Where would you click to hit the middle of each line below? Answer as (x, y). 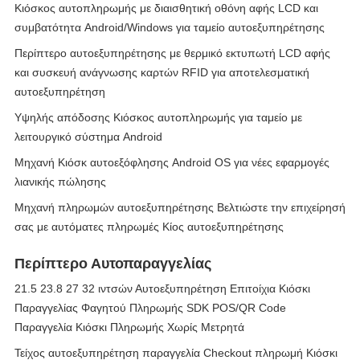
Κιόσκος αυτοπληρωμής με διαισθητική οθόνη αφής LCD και (166, 8)
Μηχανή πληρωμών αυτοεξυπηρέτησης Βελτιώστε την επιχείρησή (180, 207)
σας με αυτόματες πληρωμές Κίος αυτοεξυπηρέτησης (149, 227)
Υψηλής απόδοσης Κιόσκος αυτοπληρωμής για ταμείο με (158, 117)
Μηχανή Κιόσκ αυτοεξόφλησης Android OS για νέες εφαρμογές (172, 162)
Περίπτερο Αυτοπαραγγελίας (113, 264)
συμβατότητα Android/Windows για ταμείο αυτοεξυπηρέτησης (170, 27)
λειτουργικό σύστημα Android (88, 137)
